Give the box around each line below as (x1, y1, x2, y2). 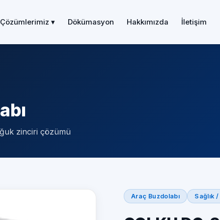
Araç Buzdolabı (131, 192, 180, 200)
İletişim (181, 17, 207, 27)
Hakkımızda (126, 17, 168, 27)
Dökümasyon (67, 17, 114, 27)
